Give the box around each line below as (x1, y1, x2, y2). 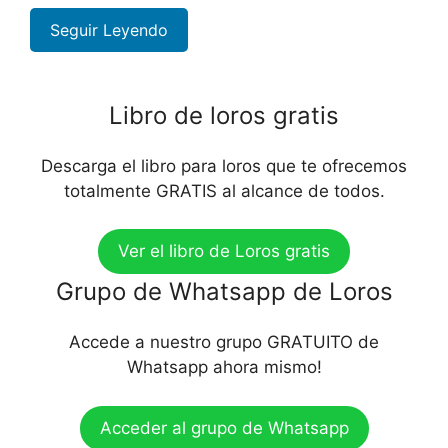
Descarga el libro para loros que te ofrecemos (41, 155, 407, 176)
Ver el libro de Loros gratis (118, 241, 330, 262)
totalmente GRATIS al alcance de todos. (63, 180, 385, 201)
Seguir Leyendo (50, 20, 168, 41)
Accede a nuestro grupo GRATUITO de (69, 332, 379, 353)
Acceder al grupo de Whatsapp (99, 417, 349, 438)
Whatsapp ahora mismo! (126, 357, 322, 378)
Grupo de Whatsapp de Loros (55, 277, 393, 307)
